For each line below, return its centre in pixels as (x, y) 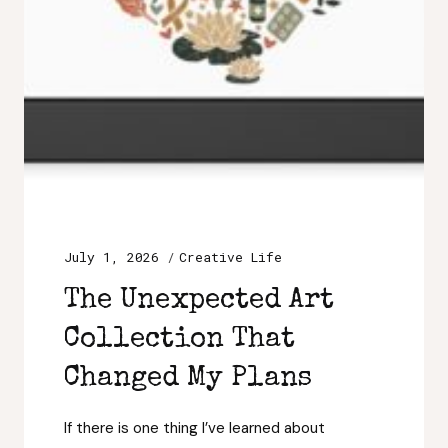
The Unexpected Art (199, 301)
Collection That (179, 340)
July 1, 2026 (111, 257)
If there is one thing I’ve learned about (194, 428)
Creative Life (230, 257)
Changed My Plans (188, 379)
